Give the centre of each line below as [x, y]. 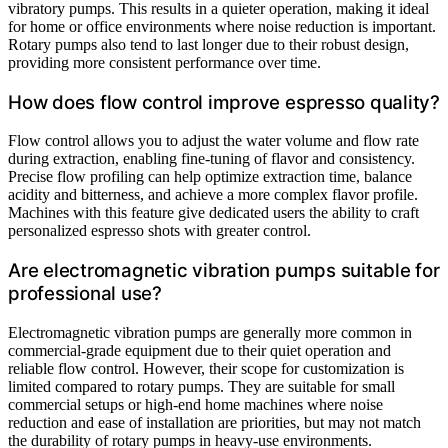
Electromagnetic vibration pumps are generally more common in [210, 332]
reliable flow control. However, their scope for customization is [206, 368]
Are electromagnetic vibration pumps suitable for [224, 271]
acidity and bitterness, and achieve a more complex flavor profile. [213, 195]
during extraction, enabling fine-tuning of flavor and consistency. [211, 159]
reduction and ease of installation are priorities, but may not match [214, 422]
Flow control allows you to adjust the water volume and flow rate [213, 141]
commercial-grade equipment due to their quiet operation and [199, 350]
